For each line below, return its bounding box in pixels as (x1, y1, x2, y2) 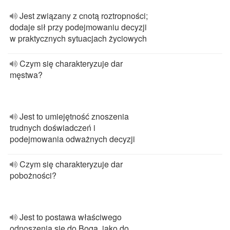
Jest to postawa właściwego (20, 211, 122, 223)
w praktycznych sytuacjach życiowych (10, 32, 147, 44)
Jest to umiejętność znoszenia (20, 110, 129, 122)
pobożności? (10, 169, 56, 181)
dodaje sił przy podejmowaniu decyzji (10, 21, 147, 33)
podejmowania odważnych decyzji (10, 133, 135, 145)
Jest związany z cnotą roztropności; (20, 10, 148, 22)
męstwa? (10, 69, 43, 81)
